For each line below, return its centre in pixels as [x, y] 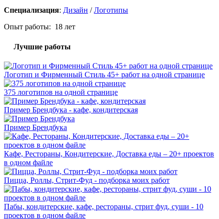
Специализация [32, 10]
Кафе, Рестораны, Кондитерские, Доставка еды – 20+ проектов [109, 154]
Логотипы [111, 10]
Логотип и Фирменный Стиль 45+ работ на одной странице [104, 75]
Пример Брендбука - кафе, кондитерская [71, 110]
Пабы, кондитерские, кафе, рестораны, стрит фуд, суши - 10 [104, 207]
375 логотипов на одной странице [61, 92]
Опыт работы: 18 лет [40, 26]
